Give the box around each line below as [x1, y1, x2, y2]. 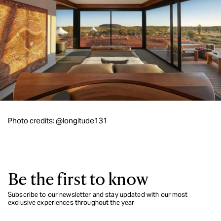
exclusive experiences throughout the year [8, 198, 135, 207]
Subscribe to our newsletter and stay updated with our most [8, 190, 188, 199]
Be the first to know [8, 167, 148, 190]
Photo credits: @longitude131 [8, 116, 108, 126]
